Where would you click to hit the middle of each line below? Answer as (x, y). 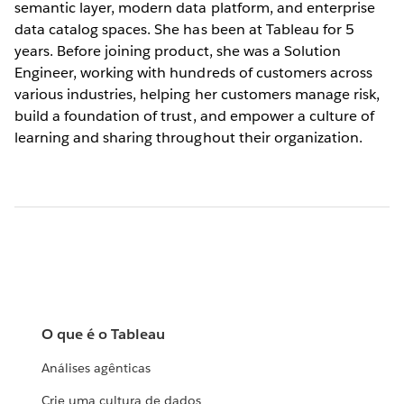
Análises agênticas (96, 368)
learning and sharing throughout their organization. (188, 137)
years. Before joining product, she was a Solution (178, 50)
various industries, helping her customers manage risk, (197, 94)
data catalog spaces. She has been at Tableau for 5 (184, 29)
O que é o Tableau (104, 335)
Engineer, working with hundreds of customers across (193, 72)
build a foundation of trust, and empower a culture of (195, 115)
